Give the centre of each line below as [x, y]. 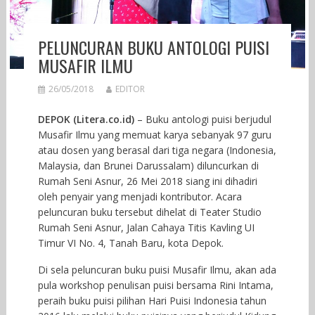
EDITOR [130, 89]
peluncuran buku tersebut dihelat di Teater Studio [149, 212]
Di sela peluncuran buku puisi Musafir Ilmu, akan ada [157, 269]
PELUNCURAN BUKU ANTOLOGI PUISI [153, 47]
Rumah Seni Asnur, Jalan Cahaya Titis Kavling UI [146, 227]
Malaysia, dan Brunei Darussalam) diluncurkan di [148, 165]
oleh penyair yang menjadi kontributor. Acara [140, 196]
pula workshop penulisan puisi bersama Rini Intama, [155, 285]
